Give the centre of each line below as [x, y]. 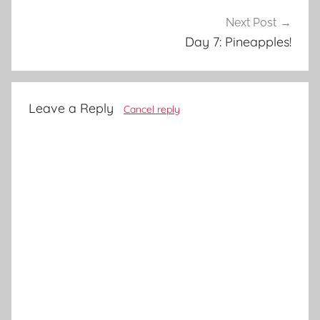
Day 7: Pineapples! [238, 42]
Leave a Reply [71, 108]
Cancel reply [152, 109]
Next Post [251, 23]
